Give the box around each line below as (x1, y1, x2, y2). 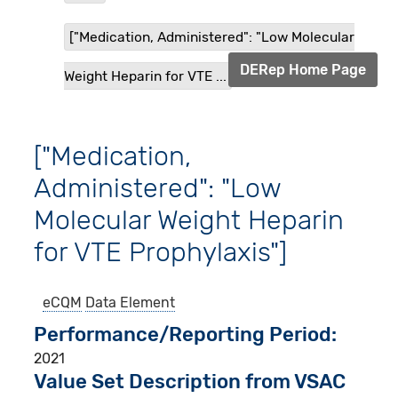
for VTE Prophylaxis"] (34, 236, 288, 269)
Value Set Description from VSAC (34, 370, 346, 394)
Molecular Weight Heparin (34, 204, 345, 237)
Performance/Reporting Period (34, 322, 332, 347)
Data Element (85, 294, 176, 312)
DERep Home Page (239, 61, 366, 79)
